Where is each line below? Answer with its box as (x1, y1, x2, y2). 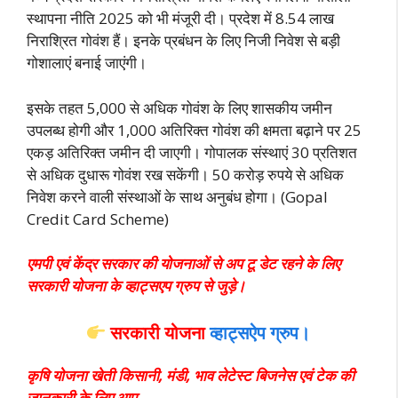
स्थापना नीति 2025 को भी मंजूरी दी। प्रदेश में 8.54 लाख (27, 8, 334, 29)
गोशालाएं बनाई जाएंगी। (27, 52, 147, 74)
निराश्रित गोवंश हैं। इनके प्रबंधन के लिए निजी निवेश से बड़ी (27, 30, 340, 52)
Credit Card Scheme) (27, 208, 169, 229)
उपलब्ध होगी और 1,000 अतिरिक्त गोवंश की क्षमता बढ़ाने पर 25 (27, 119, 362, 140)
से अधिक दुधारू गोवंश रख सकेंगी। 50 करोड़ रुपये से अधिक (27, 163, 344, 185)
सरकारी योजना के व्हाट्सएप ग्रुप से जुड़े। (27, 275, 245, 297)
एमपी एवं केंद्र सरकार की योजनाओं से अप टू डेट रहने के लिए (27, 253, 340, 275)
